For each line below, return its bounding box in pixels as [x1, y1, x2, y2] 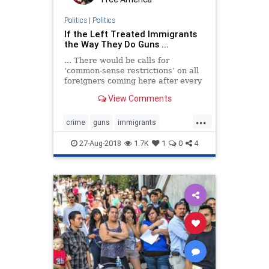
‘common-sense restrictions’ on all [64, 65, 199, 75]
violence [114, 137, 142, 147]
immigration [66, 137, 106, 147]
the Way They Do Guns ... [64, 38, 169, 50]
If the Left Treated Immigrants [64, 28, 197, 40]
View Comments [106, 92, 172, 104]
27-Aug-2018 [77, 138, 121, 149]
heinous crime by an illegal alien [64, 86, 191, 95]
